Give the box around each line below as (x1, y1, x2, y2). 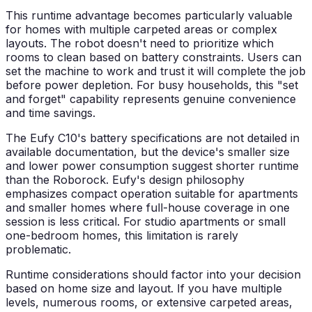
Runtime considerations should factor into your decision (6, 267, 301, 282)
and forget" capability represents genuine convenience (6, 92, 296, 107)
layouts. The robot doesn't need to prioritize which (6, 36, 274, 51)
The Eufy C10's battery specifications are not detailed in (6, 131, 299, 146)
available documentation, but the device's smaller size (6, 145, 290, 159)
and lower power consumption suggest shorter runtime (6, 159, 299, 173)
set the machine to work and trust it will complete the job (6, 64, 306, 79)
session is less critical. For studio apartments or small (6, 214, 286, 229)
